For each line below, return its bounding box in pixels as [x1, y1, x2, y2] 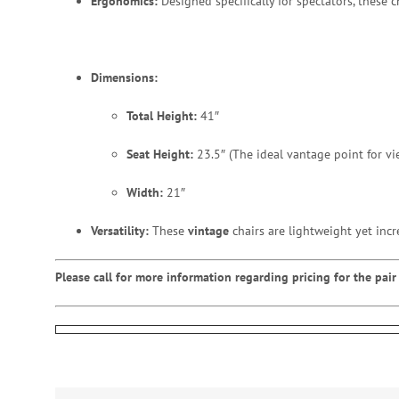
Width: [126, 183, 163, 200]
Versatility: [91, 222, 149, 239]
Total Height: [126, 107, 197, 124]
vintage [188, 222, 229, 239]
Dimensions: [91, 69, 158, 85]
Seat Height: [126, 145, 193, 162]
